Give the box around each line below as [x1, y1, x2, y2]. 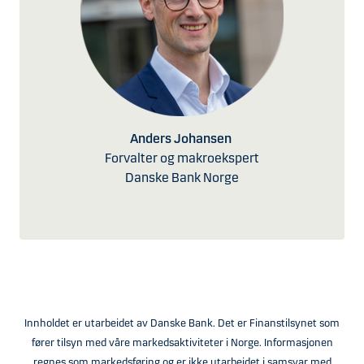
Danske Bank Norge [125, 170, 239, 186]
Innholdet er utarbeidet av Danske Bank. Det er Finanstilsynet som [24, 317, 340, 331]
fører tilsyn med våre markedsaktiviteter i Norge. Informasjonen [31, 336, 333, 350]
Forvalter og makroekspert [105, 150, 259, 167]
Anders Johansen [130, 131, 234, 147]
